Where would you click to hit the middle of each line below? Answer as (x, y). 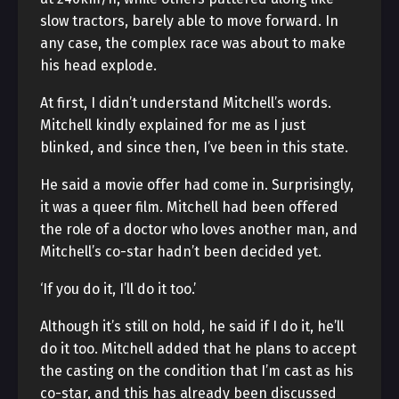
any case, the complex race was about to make (193, 43)
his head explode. (98, 65)
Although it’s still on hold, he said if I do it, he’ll (192, 326)
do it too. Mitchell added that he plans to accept (198, 349)
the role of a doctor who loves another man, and (199, 229)
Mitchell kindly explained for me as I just (173, 125)
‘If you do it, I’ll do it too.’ (118, 289)
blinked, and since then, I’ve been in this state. (194, 147)
